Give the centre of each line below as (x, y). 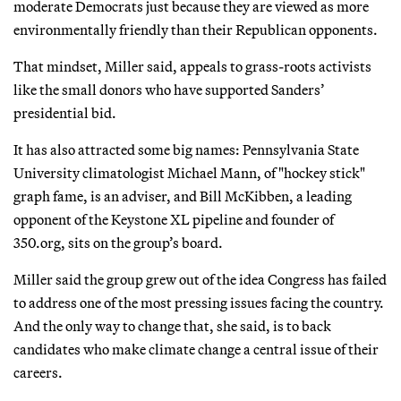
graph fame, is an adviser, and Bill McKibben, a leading (183, 196)
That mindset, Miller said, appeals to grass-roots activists (192, 66)
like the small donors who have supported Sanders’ (169, 89)
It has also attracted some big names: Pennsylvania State (186, 149)
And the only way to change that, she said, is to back (172, 325)
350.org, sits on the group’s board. (118, 242)
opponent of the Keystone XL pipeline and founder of (174, 219)
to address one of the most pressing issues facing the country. (199, 302)
